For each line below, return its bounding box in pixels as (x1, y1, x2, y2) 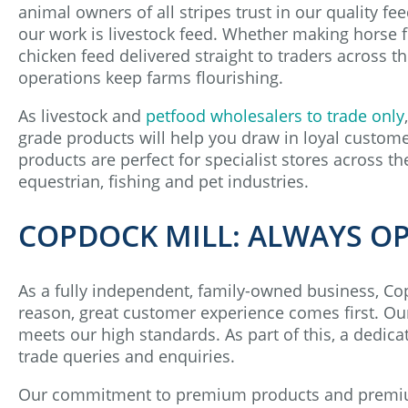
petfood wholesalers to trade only (146, 104, 404, 127)
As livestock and (18, 104, 146, 127)
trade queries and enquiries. (18, 344, 235, 367)
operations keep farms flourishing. (18, 66, 283, 88)
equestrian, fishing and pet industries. (18, 169, 309, 192)
